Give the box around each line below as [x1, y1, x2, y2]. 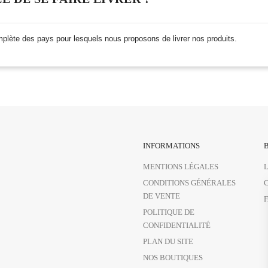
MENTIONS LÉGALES [143, 162, 218, 171]
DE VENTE [143, 191, 180, 200]
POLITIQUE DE [143, 208, 194, 217]
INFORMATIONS [143, 141, 200, 150]
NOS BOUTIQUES [143, 253, 203, 262]
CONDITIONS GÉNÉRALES [143, 178, 236, 187]
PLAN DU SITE [143, 237, 193, 246]
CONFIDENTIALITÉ [143, 221, 211, 230]
